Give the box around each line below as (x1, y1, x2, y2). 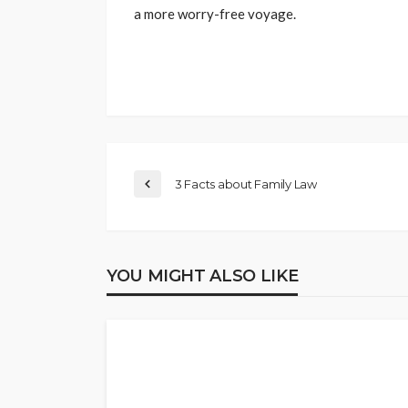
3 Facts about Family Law (175, 177, 317, 192)
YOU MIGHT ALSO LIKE (107, 266, 299, 287)
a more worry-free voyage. (134, 5, 296, 23)
